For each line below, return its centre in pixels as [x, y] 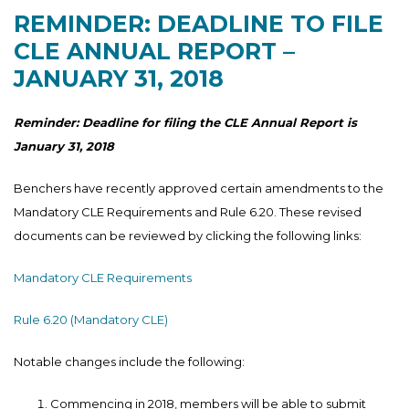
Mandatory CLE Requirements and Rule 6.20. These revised [188, 211]
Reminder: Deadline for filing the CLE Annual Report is [185, 122]
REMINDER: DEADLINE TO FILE [199, 23]
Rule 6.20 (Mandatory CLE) [91, 319]
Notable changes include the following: [129, 361]
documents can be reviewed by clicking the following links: [188, 235]
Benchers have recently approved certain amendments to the [199, 188]
